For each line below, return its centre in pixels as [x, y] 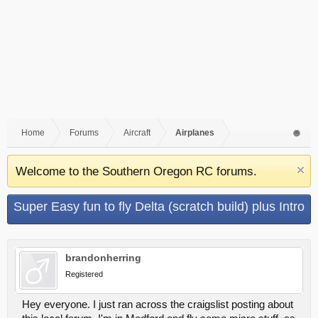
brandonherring [103, 258]
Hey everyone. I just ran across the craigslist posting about [158, 305]
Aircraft [137, 133]
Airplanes [195, 133]
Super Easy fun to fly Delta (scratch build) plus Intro [159, 207]
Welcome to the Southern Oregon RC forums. [136, 171]
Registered [84, 274]
